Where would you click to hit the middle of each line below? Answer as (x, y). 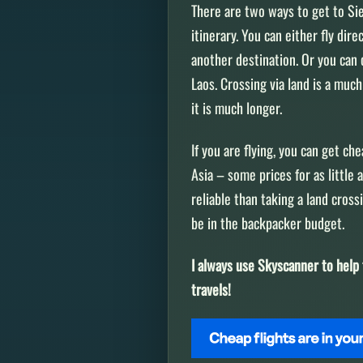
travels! (213, 289)
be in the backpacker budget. (268, 223)
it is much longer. (237, 108)
